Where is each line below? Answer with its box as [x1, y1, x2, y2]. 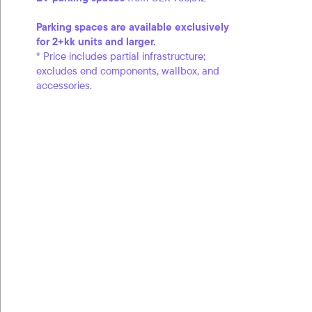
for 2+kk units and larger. [36, 35, 155, 48]
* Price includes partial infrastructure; [36, 49, 205, 63]
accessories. [36, 79, 92, 92]
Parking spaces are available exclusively [36, 20, 229, 33]
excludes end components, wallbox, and [36, 64, 219, 77]
